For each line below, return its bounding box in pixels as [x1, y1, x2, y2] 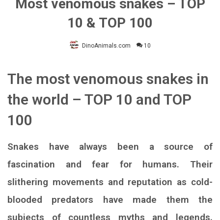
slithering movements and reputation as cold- [7, 176, 213, 188]
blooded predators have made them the [7, 193, 213, 205]
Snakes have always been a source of [7, 140, 213, 152]
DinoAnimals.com [82, 42, 131, 49]
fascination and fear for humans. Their [7, 158, 213, 170]
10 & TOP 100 [67, 14, 153, 31]
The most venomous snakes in [7, 70, 209, 87]
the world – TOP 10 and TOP [7, 90, 192, 108]
